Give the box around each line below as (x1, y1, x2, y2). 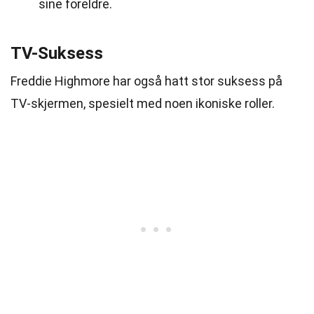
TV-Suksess (11, 43, 103, 63)
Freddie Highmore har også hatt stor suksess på (11, 74, 282, 88)
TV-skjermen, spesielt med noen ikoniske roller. (11, 96, 275, 111)
